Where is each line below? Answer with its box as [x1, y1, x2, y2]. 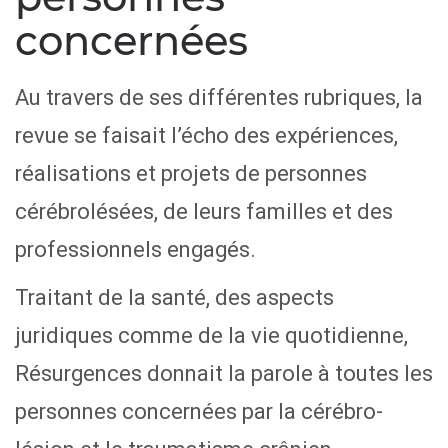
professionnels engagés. [15, 236, 256, 264]
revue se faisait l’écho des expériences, [15, 122, 398, 150]
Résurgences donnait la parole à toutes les [15, 360, 433, 388]
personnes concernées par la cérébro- [15, 398, 383, 426]
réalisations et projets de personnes [15, 160, 367, 188]
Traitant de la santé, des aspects [15, 284, 334, 312]
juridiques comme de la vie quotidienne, [15, 322, 408, 350]
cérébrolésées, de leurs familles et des [15, 198, 393, 226]
